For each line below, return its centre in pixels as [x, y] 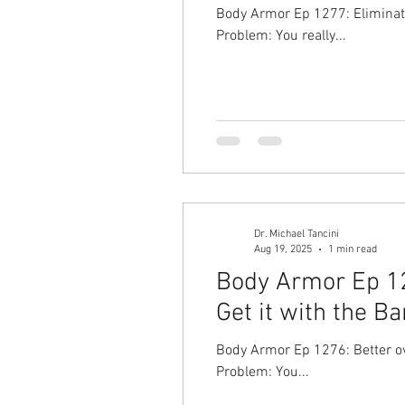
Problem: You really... [281, 36]
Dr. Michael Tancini [297, 234]
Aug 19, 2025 [283, 249]
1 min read [353, 249]
